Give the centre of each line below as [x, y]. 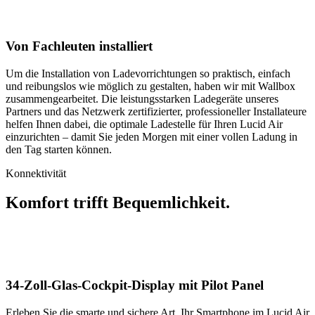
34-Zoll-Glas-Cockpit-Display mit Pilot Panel [135, 285]
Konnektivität [36, 173]
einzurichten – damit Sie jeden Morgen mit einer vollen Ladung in [152, 136]
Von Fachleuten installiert [79, 46]
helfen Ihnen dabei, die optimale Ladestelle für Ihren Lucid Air [144, 124]
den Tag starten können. [59, 149]
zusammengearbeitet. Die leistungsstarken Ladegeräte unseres [142, 98]
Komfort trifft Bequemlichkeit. [118, 203]
